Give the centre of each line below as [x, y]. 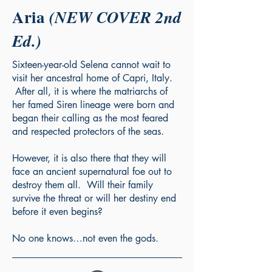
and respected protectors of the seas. [88, 131]
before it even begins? [57, 212]
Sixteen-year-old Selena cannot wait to [91, 65]
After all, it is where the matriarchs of [90, 91]
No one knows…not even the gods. [85, 238]
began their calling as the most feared [90, 118]
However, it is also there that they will [89, 158]
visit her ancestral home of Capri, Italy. [92, 78]
